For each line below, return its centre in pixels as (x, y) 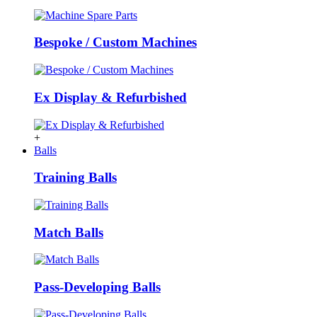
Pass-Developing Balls (97, 287)
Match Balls (69, 232)
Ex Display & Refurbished (110, 97)
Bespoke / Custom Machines (115, 42)
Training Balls (75, 178)
